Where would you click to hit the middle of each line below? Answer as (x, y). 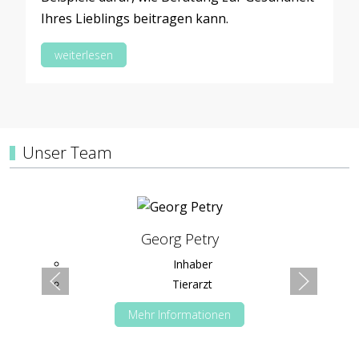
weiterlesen (84, 55)
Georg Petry (179, 239)
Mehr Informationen (179, 315)
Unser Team (67, 153)
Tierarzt (192, 284)
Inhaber (192, 264)
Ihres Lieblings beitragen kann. (135, 19)
